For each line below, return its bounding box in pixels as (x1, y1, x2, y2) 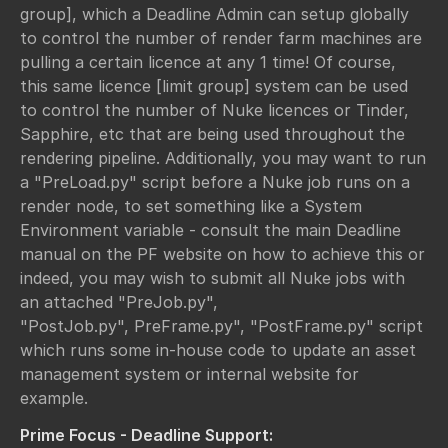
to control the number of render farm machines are (20, 28, 422, 49)
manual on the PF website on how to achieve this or (20, 244, 425, 265)
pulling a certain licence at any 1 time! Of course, (20, 52, 396, 73)
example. (20, 388, 88, 409)
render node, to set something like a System (20, 196, 362, 217)
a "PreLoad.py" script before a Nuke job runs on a (20, 172, 410, 193)
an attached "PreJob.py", (20, 292, 218, 313)
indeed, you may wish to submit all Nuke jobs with (20, 268, 405, 289)
